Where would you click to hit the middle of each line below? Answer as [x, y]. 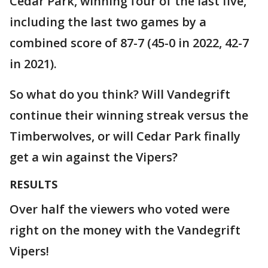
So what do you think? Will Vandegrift [120, 94]
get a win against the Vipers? [95, 157]
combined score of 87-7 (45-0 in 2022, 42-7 [129, 43]
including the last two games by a [108, 22]
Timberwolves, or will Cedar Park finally [125, 136]
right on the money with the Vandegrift [125, 230]
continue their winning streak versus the [129, 115]
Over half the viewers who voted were [120, 209]
